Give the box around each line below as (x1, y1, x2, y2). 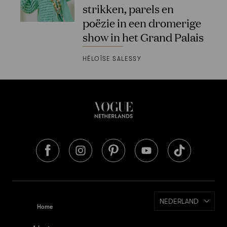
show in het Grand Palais (82, 29, 204, 44)
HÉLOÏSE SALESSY (82, 55, 141, 62)
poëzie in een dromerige (82, 15, 201, 30)
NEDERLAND (160, 197, 199, 205)
